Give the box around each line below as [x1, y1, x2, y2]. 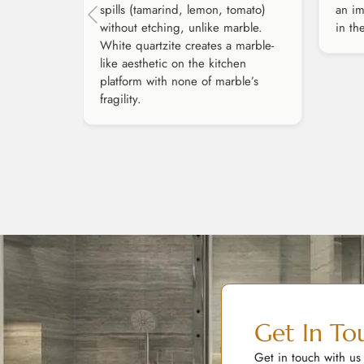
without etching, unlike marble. [100, 19, 262, 37]
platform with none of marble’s [100, 72, 258, 91]
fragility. [100, 90, 141, 109]
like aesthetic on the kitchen [100, 54, 246, 73]
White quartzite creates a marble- [100, 37, 274, 55]
